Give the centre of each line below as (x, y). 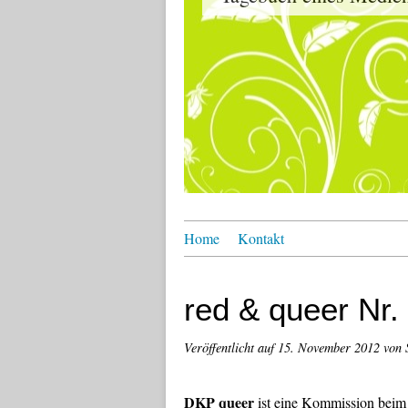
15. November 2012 (331, 347)
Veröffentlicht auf (231, 347)
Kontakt (261, 238)
